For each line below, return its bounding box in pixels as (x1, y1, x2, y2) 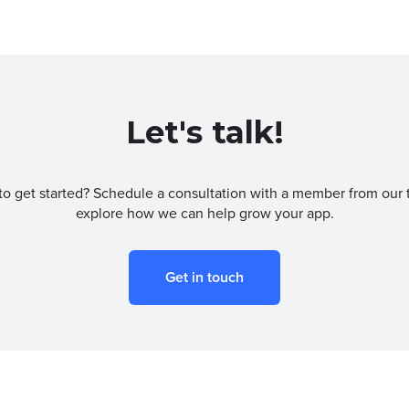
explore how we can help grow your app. (75, 202, 334, 223)
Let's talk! (125, 112, 284, 152)
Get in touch (165, 267, 244, 288)
